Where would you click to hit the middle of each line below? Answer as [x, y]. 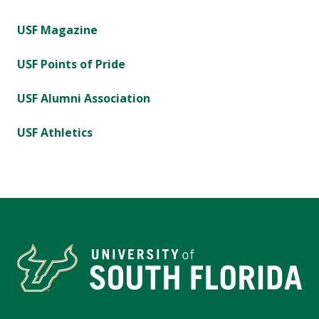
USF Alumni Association [84, 99]
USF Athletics [55, 133]
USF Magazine [57, 30]
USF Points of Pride [71, 64]
